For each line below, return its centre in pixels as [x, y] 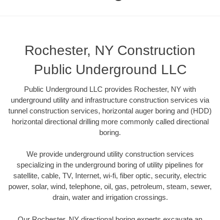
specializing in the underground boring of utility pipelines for [110, 165]
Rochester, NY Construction [110, 50]
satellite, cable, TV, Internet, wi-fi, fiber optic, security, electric [110, 176]
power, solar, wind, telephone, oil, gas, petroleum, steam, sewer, [110, 187]
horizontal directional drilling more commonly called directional [110, 121]
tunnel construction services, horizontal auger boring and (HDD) [110, 110]
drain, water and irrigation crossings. [110, 197]
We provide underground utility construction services [110, 154]
